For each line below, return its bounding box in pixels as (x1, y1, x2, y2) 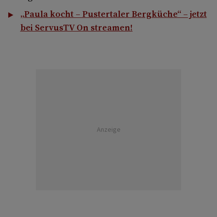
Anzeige (96, 124, 121, 135)
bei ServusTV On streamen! (20, 21, 133, 33)
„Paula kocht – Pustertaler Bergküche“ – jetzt (20, 7, 207, 20)
